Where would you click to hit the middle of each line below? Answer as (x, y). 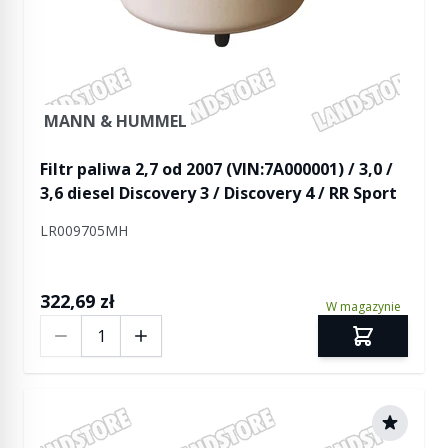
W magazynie (363, 306)
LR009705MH (84, 230)
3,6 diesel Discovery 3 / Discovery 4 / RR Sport (218, 193)
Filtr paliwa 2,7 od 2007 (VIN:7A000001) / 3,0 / (216, 169)
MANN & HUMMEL (115, 121)
